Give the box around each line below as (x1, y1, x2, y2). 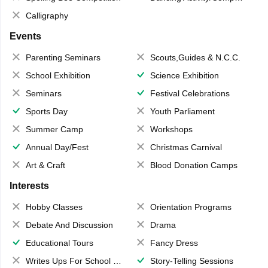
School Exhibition (25, 70, 90, 80)
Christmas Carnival (150, 142, 222, 152)
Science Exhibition (150, 70, 219, 80)
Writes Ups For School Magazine (25, 255, 113, 266)
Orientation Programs (150, 202, 232, 212)
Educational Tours (25, 237, 93, 248)
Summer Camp (25, 124, 83, 134)
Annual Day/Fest (25, 142, 89, 152)
